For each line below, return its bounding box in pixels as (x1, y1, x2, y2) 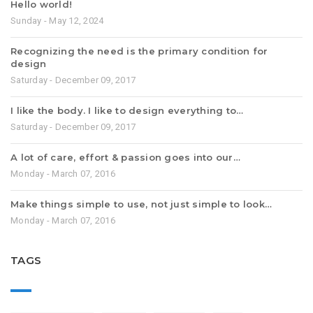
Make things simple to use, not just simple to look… (10, 198, 272, 210)
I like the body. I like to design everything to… (10, 104, 244, 116)
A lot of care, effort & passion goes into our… (10, 151, 240, 163)
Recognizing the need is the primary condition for (10, 45, 268, 57)
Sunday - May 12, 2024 (10, 15, 104, 26)
